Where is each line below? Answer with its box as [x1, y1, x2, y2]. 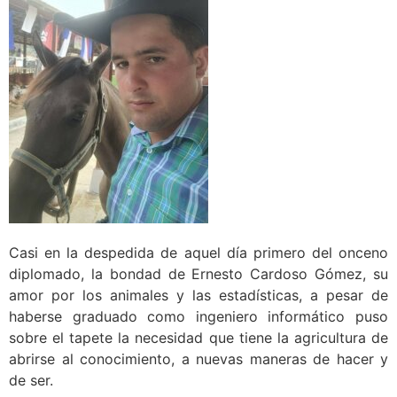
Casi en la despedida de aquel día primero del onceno [9, 243, 388, 261]
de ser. [9, 370, 53, 389]
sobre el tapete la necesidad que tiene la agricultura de [9, 328, 388, 346]
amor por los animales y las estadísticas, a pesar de [9, 285, 388, 304]
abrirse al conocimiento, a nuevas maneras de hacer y [9, 349, 388, 368]
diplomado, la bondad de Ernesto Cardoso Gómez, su [9, 264, 388, 283]
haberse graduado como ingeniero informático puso [9, 307, 388, 325]
